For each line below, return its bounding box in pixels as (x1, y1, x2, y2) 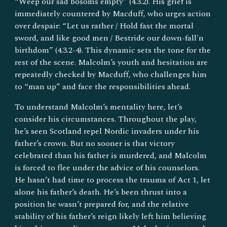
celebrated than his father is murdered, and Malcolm (15, 149, 207, 162)
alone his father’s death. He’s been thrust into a (15, 185, 187, 198)
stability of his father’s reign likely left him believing (15, 210, 207, 222)
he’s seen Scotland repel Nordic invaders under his (15, 125, 200, 137)
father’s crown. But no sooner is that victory (15, 137, 175, 149)
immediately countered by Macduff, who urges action (15, 7, 211, 20)
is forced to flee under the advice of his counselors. (15, 161, 200, 174)
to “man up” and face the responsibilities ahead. (15, 80, 191, 93)
